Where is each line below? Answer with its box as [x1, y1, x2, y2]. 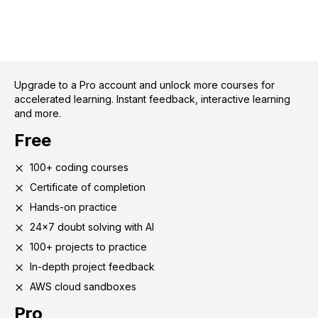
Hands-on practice [30, 200, 117, 213]
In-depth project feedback [30, 260, 155, 273]
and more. [14, 106, 61, 119]
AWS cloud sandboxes [30, 280, 136, 292]
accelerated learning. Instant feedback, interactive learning [14, 92, 290, 105]
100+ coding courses [30, 160, 128, 173]
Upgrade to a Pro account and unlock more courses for [14, 78, 275, 91]
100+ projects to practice [30, 240, 147, 253]
